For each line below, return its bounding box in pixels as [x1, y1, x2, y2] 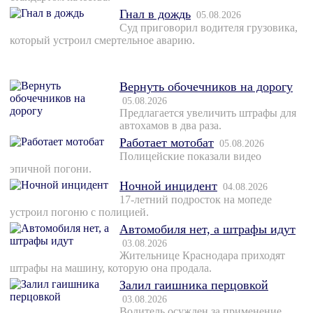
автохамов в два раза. [119, 119, 221, 132]
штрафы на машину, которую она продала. [10, 262, 212, 275]
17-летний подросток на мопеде [119, 194, 272, 206]
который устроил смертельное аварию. [10, 34, 195, 47]
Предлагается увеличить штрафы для [119, 107, 296, 119]
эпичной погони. [10, 163, 92, 175]
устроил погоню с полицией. [10, 206, 149, 219]
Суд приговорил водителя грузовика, [119, 22, 298, 34]
